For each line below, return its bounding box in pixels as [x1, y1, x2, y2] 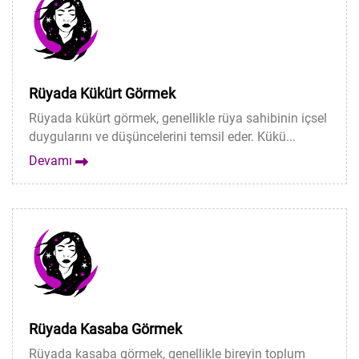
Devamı [29, 153, 75, 168]
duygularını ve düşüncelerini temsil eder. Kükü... [29, 129, 296, 144]
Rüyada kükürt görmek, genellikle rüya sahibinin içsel [29, 111, 327, 126]
